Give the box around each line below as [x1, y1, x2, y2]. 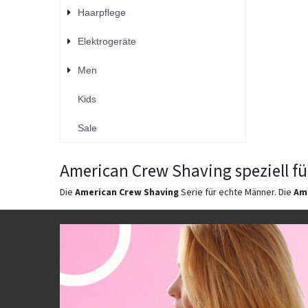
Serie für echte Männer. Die [179, 186, 294, 200]
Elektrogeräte [77, 35, 136, 47]
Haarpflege [77, 6, 126, 18]
